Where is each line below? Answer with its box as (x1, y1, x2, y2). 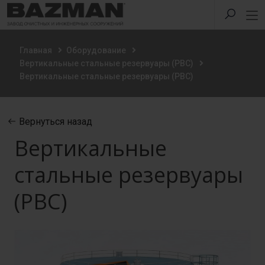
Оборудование (66, 46, 126, 55)
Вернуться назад (17, 116, 92, 127)
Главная (20, 46, 52, 55)
